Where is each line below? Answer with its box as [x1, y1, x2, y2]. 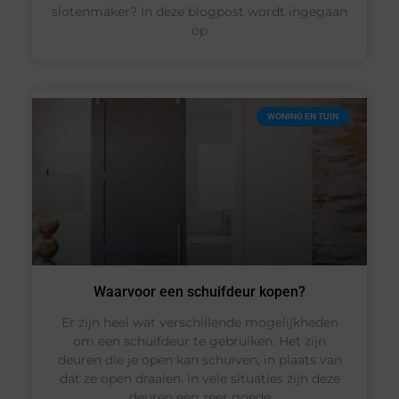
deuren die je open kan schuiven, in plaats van [57, 351, 342, 368]
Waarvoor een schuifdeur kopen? [94, 282, 305, 300]
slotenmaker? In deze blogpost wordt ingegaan [52, 3, 347, 20]
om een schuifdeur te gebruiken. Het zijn [73, 332, 326, 349]
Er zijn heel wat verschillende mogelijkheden [61, 313, 338, 330]
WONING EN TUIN [267, 110, 339, 121]
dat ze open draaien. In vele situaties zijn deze [59, 370, 340, 387]
